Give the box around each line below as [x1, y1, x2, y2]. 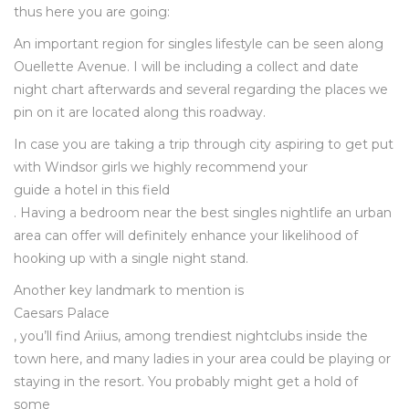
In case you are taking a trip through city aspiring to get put [14, 136, 393, 152]
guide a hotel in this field [14, 182, 170, 198]
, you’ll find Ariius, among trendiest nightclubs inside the [14, 328, 368, 344]
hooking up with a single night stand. [14, 250, 248, 267]
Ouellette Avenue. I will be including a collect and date [14, 58, 359, 75]
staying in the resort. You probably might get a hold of [14, 373, 358, 390]
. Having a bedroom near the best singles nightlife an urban [14, 204, 392, 221]
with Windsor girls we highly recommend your [14, 159, 308, 175]
